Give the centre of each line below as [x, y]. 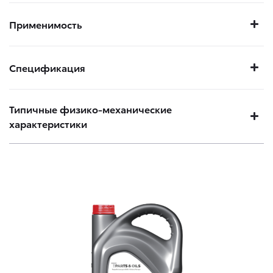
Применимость [46, 24]
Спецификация [47, 68]
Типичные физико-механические [90, 109]
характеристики [48, 124]
